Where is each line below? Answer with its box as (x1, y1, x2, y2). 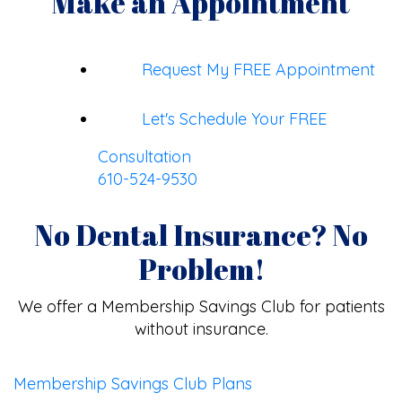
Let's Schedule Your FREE (142, 109, 327, 130)
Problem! (137, 249, 265, 289)
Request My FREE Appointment (142, 59, 375, 81)
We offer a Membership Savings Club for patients (17, 296, 385, 318)
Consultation (98, 146, 191, 168)
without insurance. (134, 319, 268, 340)
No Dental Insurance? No (34, 215, 368, 255)
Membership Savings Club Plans (13, 372, 257, 394)
